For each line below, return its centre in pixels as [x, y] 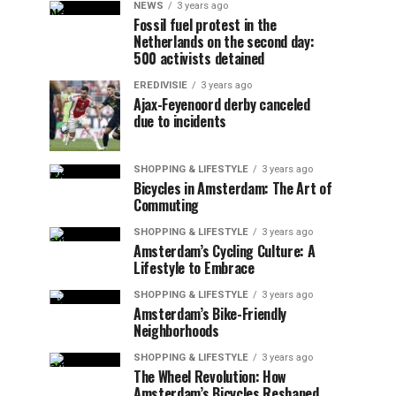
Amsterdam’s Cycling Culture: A [225, 251]
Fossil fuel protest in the [205, 25]
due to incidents [180, 121]
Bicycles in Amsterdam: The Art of [233, 188]
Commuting [167, 205]
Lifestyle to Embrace [194, 268]
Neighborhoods [176, 331]
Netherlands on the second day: [224, 42]
